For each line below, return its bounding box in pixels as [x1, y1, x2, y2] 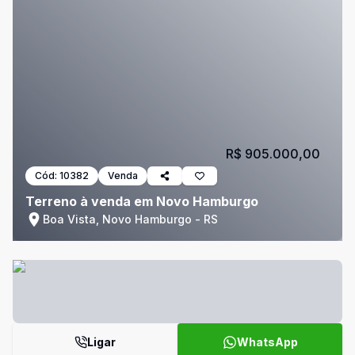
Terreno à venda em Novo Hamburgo [25, 193, 258, 209]
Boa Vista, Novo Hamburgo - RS [43, 212, 218, 226]
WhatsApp [236, 335, 298, 349]
